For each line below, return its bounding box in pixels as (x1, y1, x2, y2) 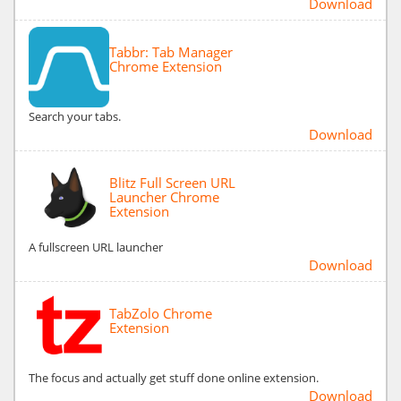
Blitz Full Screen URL (109, 173, 235, 192)
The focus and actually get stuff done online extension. (29, 369, 319, 386)
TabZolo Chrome (109, 303, 212, 322)
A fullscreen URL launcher (29, 238, 163, 255)
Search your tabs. (29, 107, 121, 124)
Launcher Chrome (109, 187, 219, 206)
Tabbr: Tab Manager (109, 42, 233, 61)
